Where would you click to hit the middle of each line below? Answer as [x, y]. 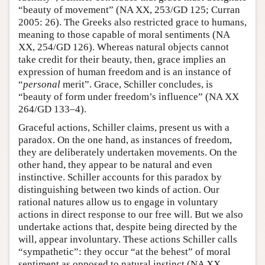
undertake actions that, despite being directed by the [128, 227]
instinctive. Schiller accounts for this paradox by [120, 177]
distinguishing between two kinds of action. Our [119, 190]
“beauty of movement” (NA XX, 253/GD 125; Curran [129, 10]
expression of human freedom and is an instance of [125, 72]
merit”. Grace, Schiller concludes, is [137, 84]
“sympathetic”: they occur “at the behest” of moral [125, 252]
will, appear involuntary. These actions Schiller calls [128, 239]
